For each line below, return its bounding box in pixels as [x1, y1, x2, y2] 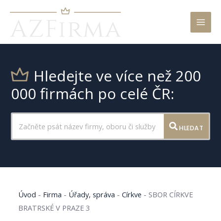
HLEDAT [177, 123, 203, 132]
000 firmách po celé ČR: [11, 83, 175, 104]
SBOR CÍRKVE [148, 189, 193, 199]
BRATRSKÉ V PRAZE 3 [18, 202, 90, 213]
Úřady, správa [69, 189, 115, 199]
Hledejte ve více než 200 [34, 66, 201, 86]
